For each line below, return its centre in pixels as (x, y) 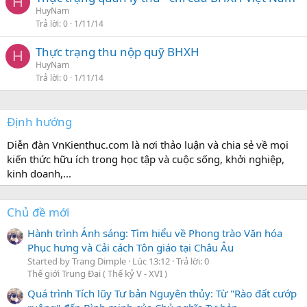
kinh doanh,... (39, 173)
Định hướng (39, 122)
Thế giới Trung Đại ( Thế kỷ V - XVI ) (97, 274)
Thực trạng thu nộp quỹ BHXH (118, 52)
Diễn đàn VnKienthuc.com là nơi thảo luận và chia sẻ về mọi (148, 145)
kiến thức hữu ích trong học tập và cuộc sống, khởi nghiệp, (146, 159)
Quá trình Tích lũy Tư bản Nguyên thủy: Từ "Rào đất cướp (162, 293)
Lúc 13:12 (151, 261)
